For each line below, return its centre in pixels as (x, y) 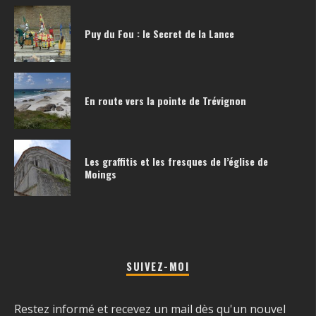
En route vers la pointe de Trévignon (165, 100)
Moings (101, 174)
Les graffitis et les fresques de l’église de (176, 161)
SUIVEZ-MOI (158, 266)
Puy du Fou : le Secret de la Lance (159, 33)
